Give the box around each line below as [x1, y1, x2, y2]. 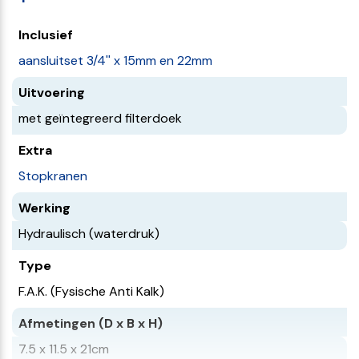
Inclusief [18, 26, 73, 43]
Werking [18, 200, 71, 216]
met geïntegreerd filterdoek [18, 110, 182, 127]
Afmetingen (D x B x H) [18, 315, 163, 332]
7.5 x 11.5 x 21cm [18, 341, 109, 357]
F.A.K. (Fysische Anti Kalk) [18, 283, 164, 300]
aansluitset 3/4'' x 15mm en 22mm [18, 52, 212, 69]
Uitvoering [18, 84, 85, 101]
